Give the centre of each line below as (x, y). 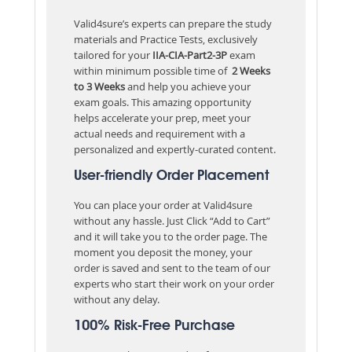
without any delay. (119, 299)
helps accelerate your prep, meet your (162, 117)
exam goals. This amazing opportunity (163, 102)
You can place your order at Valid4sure (163, 205)
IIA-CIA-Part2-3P (190, 55)
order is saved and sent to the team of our (172, 268)
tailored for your (113, 55)
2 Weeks (249, 70)
